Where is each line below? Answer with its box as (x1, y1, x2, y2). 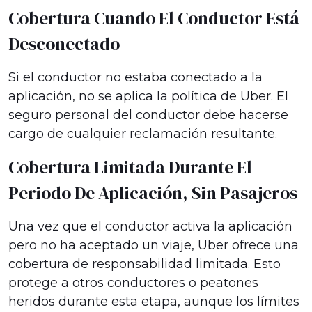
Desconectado (8, 32, 120, 56)
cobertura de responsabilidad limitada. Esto (8, 256, 281, 272)
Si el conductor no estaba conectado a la (8, 70, 263, 85)
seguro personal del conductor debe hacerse (8, 107, 288, 123)
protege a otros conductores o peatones (8, 275, 258, 290)
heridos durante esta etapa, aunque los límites (8, 294, 299, 309)
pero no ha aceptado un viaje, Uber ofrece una (8, 237, 299, 253)
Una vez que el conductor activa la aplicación (8, 219, 292, 234)
